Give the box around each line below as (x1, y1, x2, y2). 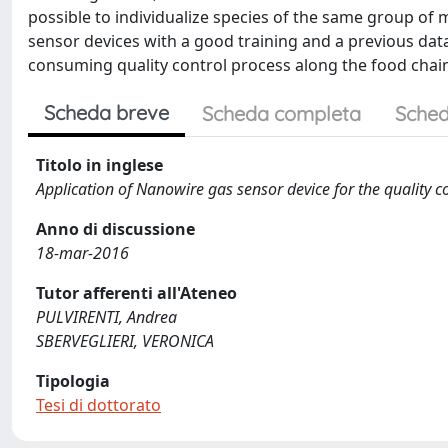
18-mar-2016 (36, 242, 129, 264)
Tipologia (36, 370, 110, 392)
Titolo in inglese (36, 154, 163, 176)
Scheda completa (202, 101, 361, 126)
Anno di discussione (36, 218, 195, 240)
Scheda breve (44, 100, 169, 125)
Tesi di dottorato (36, 394, 161, 416)
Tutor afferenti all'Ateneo (36, 282, 237, 304)
